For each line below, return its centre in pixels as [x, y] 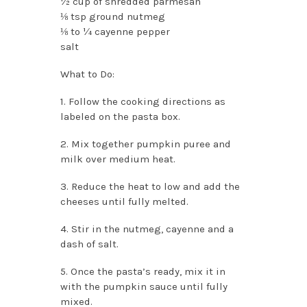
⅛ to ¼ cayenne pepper [115, 31]
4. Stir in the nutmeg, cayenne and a [147, 229]
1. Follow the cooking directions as [143, 101]
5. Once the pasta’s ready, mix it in [143, 271]
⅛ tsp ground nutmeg [112, 16]
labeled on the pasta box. [120, 116]
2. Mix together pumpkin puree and [145, 144]
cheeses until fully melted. [124, 201]
